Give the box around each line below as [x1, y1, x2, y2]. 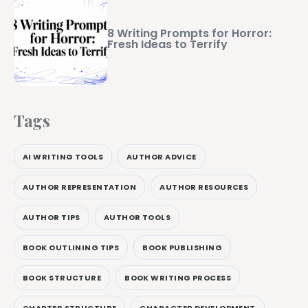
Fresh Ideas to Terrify [107, 36, 228, 53]
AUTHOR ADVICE [126, 151, 197, 162]
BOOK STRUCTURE [23, 272, 102, 283]
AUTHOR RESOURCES [159, 181, 249, 192]
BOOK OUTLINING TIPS [23, 241, 120, 253]
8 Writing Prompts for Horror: [107, 25, 272, 42]
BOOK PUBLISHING [142, 241, 222, 253]
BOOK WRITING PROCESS [124, 272, 231, 283]
